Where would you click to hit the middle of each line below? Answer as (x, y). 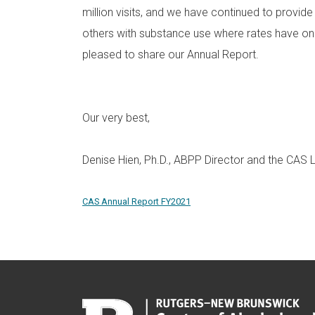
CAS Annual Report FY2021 (136, 201)
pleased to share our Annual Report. (171, 54)
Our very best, (116, 117)
